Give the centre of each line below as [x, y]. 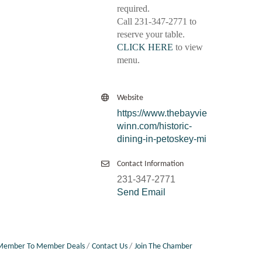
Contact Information [150, 164]
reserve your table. [151, 35]
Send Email [141, 192]
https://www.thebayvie [162, 113]
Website [130, 98]
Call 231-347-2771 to [157, 22]
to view [188, 47]
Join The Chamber [163, 247]
